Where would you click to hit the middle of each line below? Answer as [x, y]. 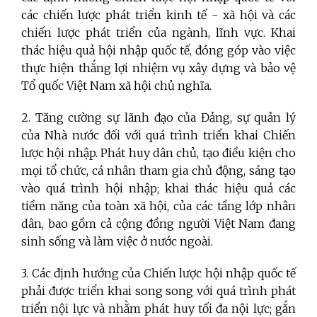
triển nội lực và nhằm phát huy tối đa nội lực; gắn [158, 308]
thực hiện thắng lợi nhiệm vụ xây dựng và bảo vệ [158, 68]
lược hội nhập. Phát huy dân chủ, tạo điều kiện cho [158, 152]
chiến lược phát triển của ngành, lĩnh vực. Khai [158, 32]
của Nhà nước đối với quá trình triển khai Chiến [158, 135]
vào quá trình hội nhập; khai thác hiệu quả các [158, 188]
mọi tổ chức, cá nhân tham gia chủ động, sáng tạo [158, 170]
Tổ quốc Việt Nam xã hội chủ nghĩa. [116, 85]
